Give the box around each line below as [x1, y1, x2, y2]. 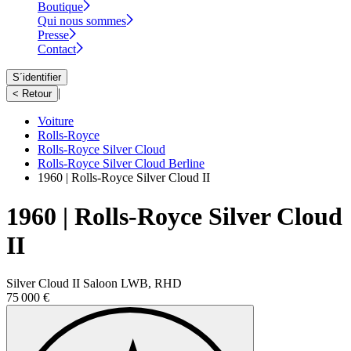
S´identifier [13, 71, 61, 84]
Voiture [38, 114, 74, 128]
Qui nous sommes [38, 14, 126, 28]
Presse [38, 28, 69, 42]
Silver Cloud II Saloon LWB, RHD [6, 276, 182, 290]
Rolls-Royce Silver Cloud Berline [38, 157, 204, 171]
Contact [38, 42, 76, 56]
